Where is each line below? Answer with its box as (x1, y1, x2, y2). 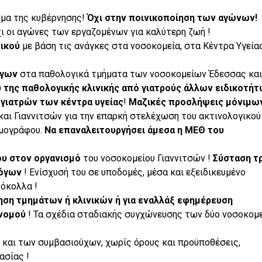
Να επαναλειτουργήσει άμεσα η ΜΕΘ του (44, 124, 224, 136)
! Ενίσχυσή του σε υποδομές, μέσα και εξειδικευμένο (21, 166, 246, 178)
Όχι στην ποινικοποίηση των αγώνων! (84, 12, 257, 23)
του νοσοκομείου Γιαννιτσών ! (80, 152, 213, 164)
